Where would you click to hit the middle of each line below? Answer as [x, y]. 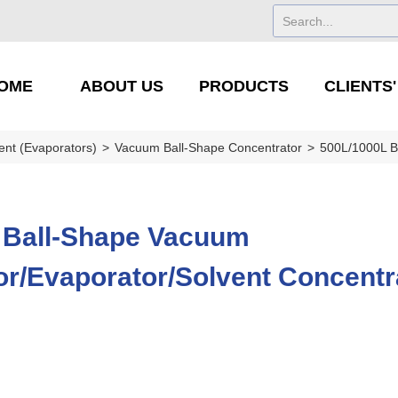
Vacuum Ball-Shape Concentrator [209, 147]
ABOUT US [121, 86]
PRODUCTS [243, 86]
